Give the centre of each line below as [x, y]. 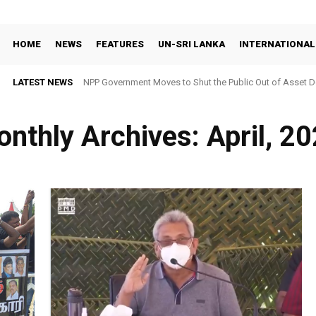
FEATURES [120, 44]
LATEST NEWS [43, 82]
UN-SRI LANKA [192, 44]
